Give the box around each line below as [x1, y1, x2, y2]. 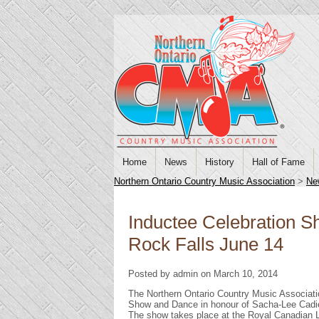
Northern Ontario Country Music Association [114, 176, 295, 187]
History [205, 157, 234, 167]
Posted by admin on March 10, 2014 [128, 268, 278, 279]
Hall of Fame [252, 157, 305, 167]
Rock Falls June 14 [128, 234, 283, 256]
